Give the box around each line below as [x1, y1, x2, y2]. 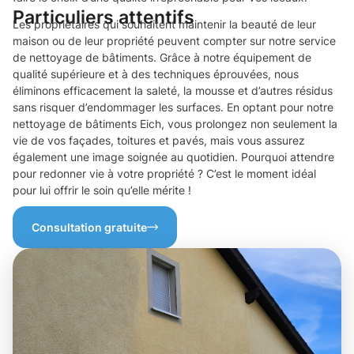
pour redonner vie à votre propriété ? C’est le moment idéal [13, 167, 316, 181]
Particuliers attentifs [13, 6, 194, 28]
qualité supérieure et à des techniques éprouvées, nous [13, 67, 299, 81]
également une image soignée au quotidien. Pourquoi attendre [13, 150, 334, 164]
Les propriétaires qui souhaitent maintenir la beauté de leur [13, 17, 316, 32]
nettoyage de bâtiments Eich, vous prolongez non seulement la [13, 117, 337, 131]
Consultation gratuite [32, 220, 147, 235]
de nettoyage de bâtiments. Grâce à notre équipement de [13, 51, 311, 65]
